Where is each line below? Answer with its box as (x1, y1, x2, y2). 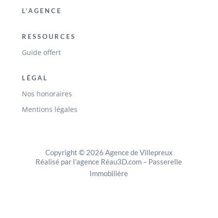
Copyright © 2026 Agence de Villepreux (45, 148, 173, 157)
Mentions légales (21, 105, 77, 114)
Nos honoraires (21, 89, 72, 99)
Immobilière (90, 169, 128, 178)
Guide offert (21, 48, 61, 57)
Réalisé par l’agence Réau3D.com (36, 157, 142, 166)
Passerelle (148, 157, 182, 166)
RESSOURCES (21, 33, 76, 41)
